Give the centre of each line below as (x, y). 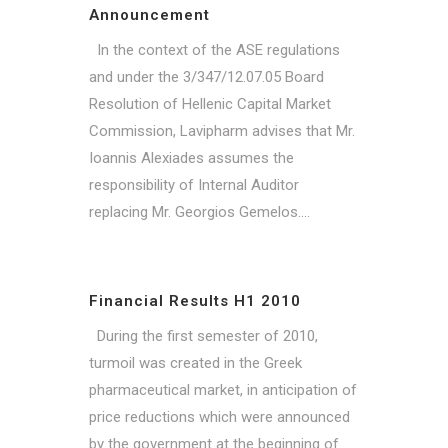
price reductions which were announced (219, 416)
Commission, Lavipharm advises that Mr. (222, 130)
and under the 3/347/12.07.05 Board (206, 76)
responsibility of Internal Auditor (194, 184)
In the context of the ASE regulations (214, 49)
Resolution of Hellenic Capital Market (210, 103)
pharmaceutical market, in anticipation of (223, 389)
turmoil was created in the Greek (195, 362)
